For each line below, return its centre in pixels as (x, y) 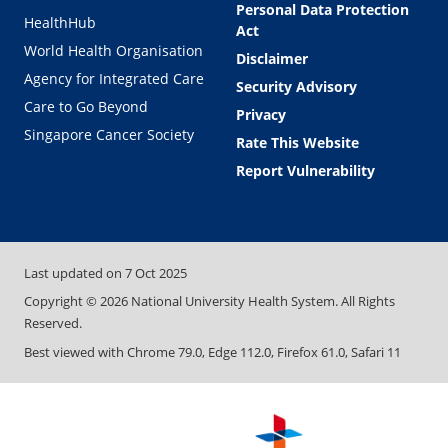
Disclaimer (272, 58)
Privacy (261, 114)
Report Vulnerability (305, 170)
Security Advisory (296, 86)
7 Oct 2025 (156, 272)
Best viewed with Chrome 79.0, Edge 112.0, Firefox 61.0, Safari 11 (212, 351)
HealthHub (60, 22)
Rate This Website (297, 142)
